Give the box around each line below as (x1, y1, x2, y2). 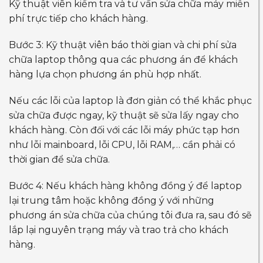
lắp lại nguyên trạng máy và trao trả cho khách (9, 224, 228, 235)
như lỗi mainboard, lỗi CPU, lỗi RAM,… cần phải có (9, 139, 235, 150)
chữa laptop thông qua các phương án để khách (9, 53, 238, 65)
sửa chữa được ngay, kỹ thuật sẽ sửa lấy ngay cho (9, 109, 239, 121)
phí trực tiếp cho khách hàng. (9, 12, 148, 24)
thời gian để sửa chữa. (9, 153, 110, 165)
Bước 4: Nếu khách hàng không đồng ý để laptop (9, 180, 242, 191)
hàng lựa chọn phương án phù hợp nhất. (9, 68, 201, 80)
